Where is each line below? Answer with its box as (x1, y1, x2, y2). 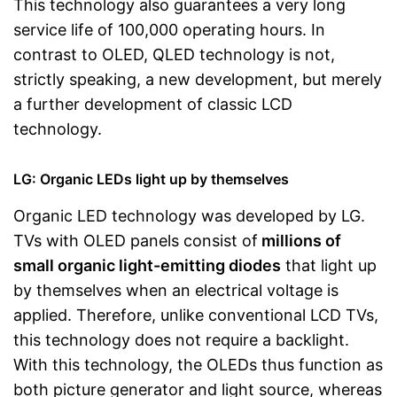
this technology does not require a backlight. (13, 331, 349, 349)
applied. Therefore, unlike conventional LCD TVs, (13, 306, 378, 324)
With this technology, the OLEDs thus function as (13, 355, 383, 374)
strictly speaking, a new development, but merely (13, 70, 382, 89)
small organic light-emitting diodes (13, 256, 281, 275)
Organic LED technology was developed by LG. (13, 206, 365, 225)
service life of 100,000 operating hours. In (13, 20, 325, 39)
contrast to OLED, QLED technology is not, (13, 45, 335, 64)
